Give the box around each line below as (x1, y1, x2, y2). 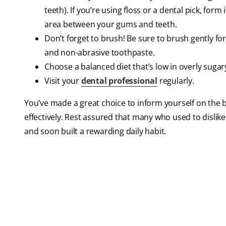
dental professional (81, 75, 158, 87)
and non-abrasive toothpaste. (44, 47, 155, 59)
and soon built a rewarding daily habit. (24, 126, 166, 137)
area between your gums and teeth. (44, 19, 177, 30)
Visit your (44, 75, 81, 87)
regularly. (157, 75, 194, 87)
